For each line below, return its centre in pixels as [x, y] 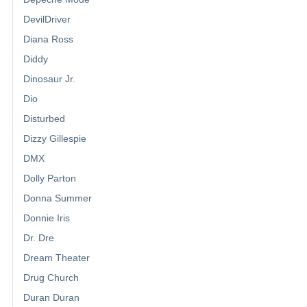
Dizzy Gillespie [55, 139]
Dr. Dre [39, 238]
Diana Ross [48, 39]
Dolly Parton [50, 179]
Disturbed [44, 119]
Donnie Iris [47, 218]
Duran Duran [51, 298]
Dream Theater [57, 258]
